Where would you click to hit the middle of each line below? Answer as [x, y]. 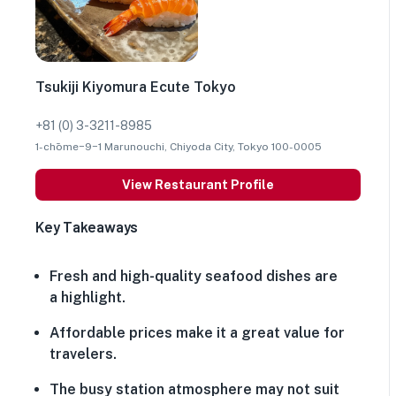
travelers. [83, 354]
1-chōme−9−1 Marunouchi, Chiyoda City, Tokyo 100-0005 [179, 147]
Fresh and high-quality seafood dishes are [194, 276]
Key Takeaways [87, 226]
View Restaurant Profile [198, 185]
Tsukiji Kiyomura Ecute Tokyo [136, 87]
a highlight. [88, 297]
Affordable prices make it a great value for [197, 333]
